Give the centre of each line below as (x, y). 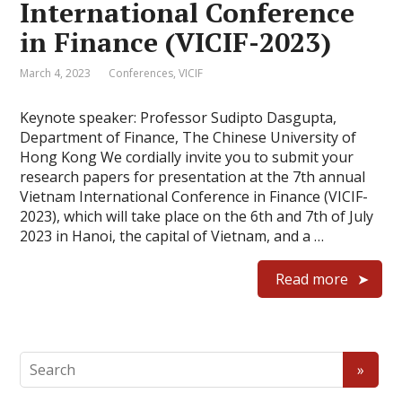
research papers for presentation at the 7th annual (193, 177)
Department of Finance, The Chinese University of (188, 137)
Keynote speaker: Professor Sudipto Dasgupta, (179, 118)
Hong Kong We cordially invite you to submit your (187, 157)
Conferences (141, 73)
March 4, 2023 (56, 73)
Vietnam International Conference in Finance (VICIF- (194, 197)
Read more (311, 279)
